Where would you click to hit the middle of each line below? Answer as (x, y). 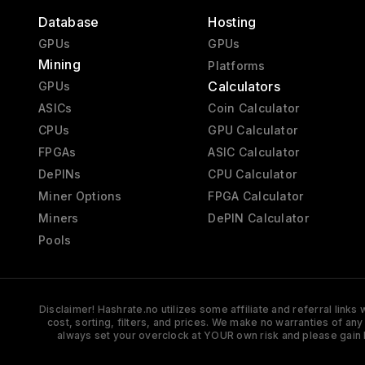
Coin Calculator (254, 108)
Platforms (236, 66)
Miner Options (80, 196)
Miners (59, 218)
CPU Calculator (253, 174)
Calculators (244, 87)
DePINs (60, 174)
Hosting (232, 22)
